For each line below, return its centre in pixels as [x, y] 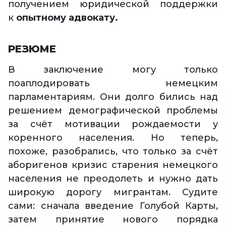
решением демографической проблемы [113, 111]
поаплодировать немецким [113, 83]
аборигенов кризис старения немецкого [113, 165]
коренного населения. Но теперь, [113, 138]
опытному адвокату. [67, 18]
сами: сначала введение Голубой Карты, [113, 206]
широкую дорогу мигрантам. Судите [113, 192]
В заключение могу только [113, 70]
